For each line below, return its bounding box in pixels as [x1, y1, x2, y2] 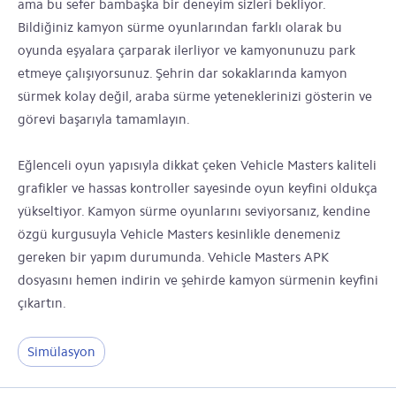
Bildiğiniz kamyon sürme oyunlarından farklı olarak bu [18, 19, 342, 35]
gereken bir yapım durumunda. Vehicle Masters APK [18, 249, 329, 265]
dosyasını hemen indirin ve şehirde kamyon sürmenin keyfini [18, 272, 378, 288]
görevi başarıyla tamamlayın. [18, 111, 190, 127]
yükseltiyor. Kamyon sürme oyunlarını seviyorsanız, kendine [18, 203, 370, 219]
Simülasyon [27, 344, 95, 360]
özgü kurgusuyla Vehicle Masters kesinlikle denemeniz [18, 226, 340, 242]
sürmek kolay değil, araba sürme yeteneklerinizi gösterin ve [18, 88, 372, 104]
